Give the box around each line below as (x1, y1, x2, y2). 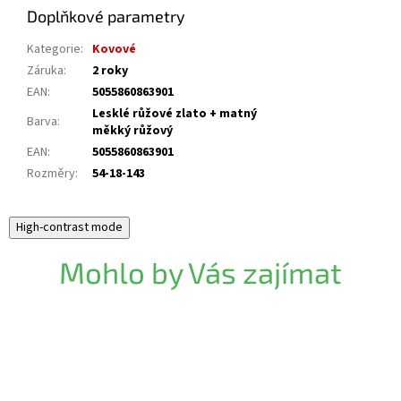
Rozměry (27, 165, 75, 183)
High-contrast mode (16, 218, 123, 237)
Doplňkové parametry (27, 6, 185, 27)
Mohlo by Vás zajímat (59, 254, 342, 291)
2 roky (92, 62, 128, 81)
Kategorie (27, 40, 81, 59)
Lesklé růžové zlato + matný (92, 105, 257, 124)
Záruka (27, 62, 64, 81)
